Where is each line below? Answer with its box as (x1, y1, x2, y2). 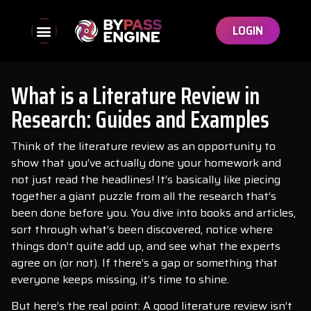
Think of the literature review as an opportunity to (11, 137, 276, 155)
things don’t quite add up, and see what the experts (11, 237, 280, 255)
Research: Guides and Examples (11, 101, 269, 138)
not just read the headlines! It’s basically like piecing (11, 171, 280, 188)
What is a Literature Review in (11, 77, 260, 115)
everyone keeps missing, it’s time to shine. (11, 271, 229, 288)
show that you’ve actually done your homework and (11, 154, 281, 171)
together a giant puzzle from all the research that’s (11, 187, 276, 205)
